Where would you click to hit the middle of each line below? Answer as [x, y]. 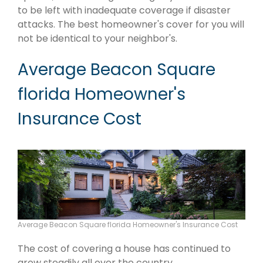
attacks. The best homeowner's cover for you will [131, 24]
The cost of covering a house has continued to [124, 249]
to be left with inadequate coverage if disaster [124, 10]
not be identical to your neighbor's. [97, 38]
